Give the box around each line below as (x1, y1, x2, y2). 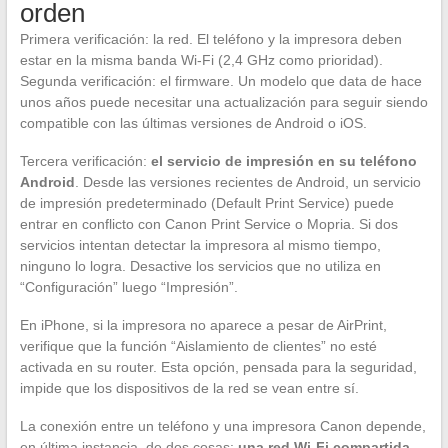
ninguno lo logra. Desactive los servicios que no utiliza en (19, 258, 381, 275)
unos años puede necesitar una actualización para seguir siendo (19, 94, 428, 111)
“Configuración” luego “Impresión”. (19, 279, 238, 296)
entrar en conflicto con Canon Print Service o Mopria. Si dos (19, 216, 398, 233)
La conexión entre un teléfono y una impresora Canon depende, (19, 418, 426, 435)
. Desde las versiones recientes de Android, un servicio (74, 174, 421, 191)
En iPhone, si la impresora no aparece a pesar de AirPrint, (19, 317, 387, 334)
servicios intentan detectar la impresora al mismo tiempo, (19, 237, 381, 254)
